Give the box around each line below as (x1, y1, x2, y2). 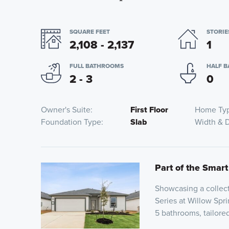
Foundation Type (41, 116, 101, 128)
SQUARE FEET (70, 27, 110, 36)
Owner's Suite (41, 104, 90, 116)
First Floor (130, 104, 168, 116)
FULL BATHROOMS (70, 61, 124, 71)
